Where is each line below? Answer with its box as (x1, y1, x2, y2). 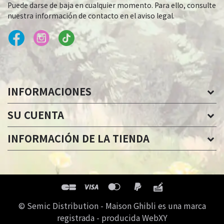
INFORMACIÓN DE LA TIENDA (7, 130, 149, 145)
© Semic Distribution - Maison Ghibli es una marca (18, 199, 206, 211)
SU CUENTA (7, 107, 64, 122)
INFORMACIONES (7, 83, 91, 98)
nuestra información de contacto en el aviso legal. (7, 10, 174, 20)
